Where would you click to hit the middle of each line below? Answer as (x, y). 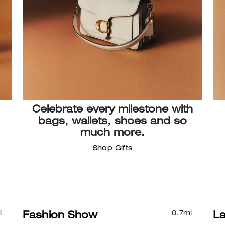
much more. (112, 133)
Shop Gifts (112, 148)
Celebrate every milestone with (112, 110)
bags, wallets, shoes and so (112, 122)
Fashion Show (60, 216)
